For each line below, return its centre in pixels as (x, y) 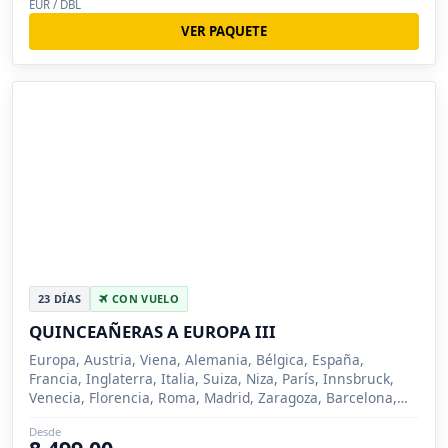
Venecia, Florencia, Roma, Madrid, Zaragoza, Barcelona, (213, 397)
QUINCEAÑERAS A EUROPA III (152, 331)
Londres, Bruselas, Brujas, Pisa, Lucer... (159, 416)
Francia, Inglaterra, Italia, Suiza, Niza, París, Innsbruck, (211, 378)
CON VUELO (143, 298)
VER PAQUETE (224, 30)
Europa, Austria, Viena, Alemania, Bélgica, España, (196, 359)
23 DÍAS (60, 298)
